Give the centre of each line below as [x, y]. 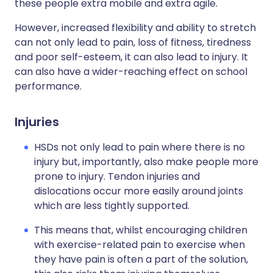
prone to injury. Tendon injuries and [117, 176]
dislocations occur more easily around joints [139, 191]
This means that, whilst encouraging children [141, 230]
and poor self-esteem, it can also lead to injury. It [131, 57]
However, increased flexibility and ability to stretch [135, 28]
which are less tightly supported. [112, 206]
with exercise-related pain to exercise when [140, 245]
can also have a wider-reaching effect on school [131, 72]
